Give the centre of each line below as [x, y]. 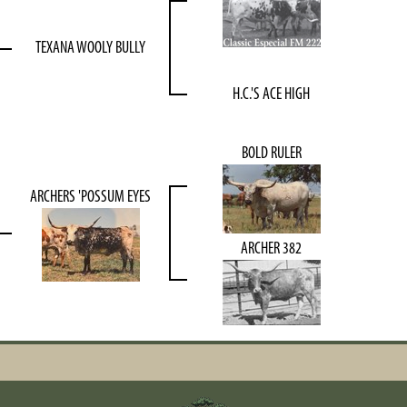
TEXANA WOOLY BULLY [90, 47]
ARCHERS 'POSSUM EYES [90, 196]
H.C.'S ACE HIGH [271, 94]
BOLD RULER [271, 153]
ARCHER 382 [271, 248]
